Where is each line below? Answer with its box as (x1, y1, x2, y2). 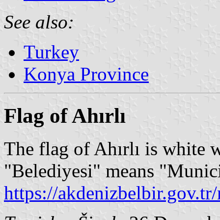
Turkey (24, 41, 79, 62)
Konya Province (24, 63, 149, 84)
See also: (4, 11, 74, 32)
